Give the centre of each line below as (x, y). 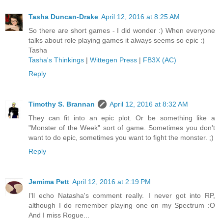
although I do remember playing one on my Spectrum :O (122, 206)
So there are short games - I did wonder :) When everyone (122, 31)
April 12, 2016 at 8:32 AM (149, 104)
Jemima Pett (49, 182)
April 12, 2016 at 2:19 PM (111, 182)
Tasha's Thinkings (56, 60)
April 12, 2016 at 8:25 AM (140, 17)
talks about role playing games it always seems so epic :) (117, 41)
